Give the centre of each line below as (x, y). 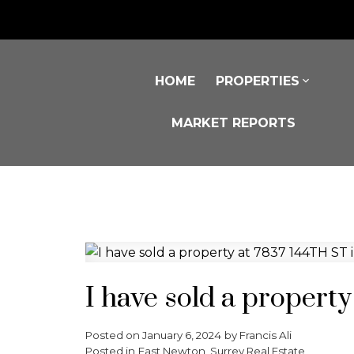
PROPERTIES (257, 81)
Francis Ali (265, 335)
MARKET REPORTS (234, 122)
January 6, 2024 (181, 335)
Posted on (113, 335)
